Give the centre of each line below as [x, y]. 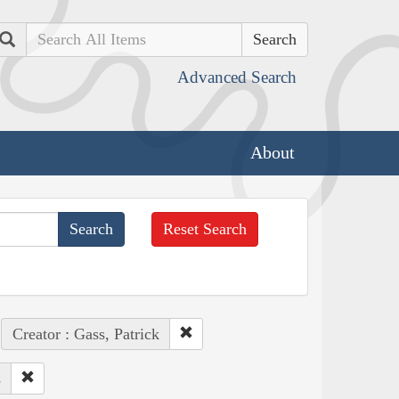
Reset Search [205, 228]
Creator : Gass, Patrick [85, 334]
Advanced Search [237, 77]
